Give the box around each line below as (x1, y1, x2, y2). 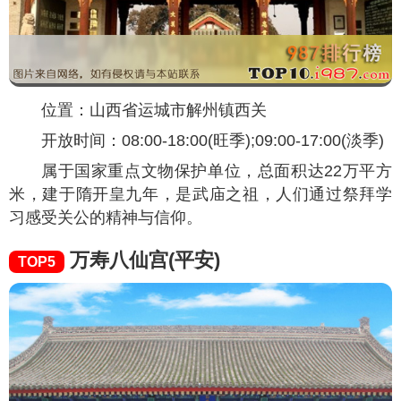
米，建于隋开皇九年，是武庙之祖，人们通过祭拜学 (9, 184, 392, 203)
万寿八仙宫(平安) (64, 248, 220, 271)
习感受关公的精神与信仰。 (9, 208, 202, 226)
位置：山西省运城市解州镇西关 (41, 100, 267, 119)
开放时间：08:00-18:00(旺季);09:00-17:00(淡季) (41, 131, 384, 149)
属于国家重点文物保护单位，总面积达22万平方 (41, 161, 392, 180)
